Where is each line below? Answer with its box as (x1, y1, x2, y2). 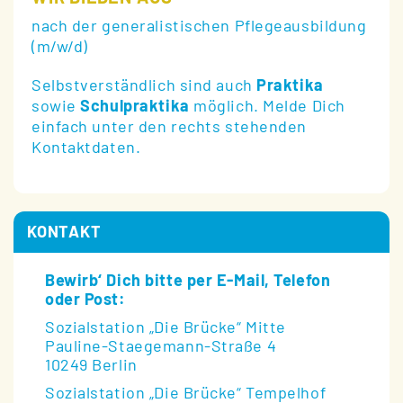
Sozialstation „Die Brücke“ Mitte (45, 317, 286, 337)
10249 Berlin (45, 354, 138, 375)
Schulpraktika (80, 95, 190, 116)
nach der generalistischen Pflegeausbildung (31, 15, 367, 36)
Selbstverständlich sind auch (31, 75, 257, 95)
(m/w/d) (31, 36, 88, 57)
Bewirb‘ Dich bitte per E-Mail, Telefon (45, 270, 331, 291)
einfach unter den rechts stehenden (31, 116, 308, 137)
